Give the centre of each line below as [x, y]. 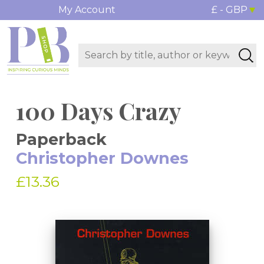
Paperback [61, 140]
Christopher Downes [102, 159]
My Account [87, 10]
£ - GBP [229, 10]
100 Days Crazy [98, 111]
